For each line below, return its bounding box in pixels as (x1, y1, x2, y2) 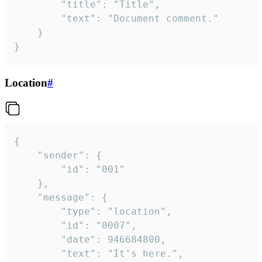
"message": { (14, 191, 37, 203)
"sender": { (14, 149, 37, 161)
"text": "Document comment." (14, 13, 61, 25)
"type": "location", (14, 205, 61, 217)
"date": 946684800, (14, 233, 61, 245)
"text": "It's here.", (14, 247, 61, 259)
